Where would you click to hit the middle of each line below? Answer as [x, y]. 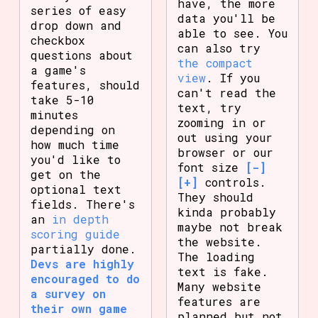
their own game [78, 309]
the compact [215, 62]
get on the [65, 175]
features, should [85, 85]
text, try [209, 107]
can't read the [227, 92]
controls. [232, 182]
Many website [219, 286]
